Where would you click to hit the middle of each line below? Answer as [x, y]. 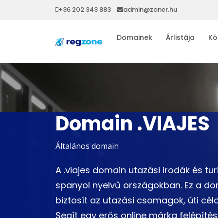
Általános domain [87, 146]
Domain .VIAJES [133, 123]
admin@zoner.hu [150, 9]
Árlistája [180, 37]
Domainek [135, 37]
